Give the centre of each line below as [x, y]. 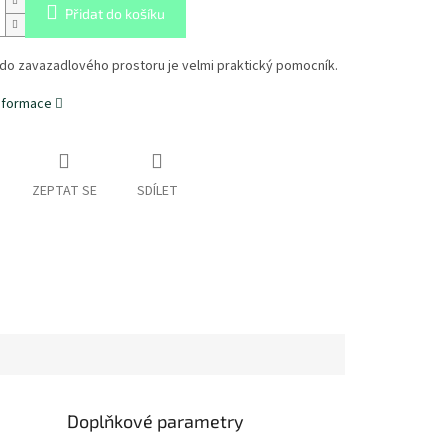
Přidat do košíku [114, 14]
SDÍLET [157, 191]
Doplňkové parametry [156, 420]
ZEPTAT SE [64, 191]
